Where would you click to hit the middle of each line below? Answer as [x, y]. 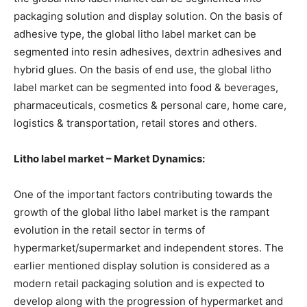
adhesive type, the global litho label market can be [135, 34]
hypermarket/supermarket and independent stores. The [149, 247]
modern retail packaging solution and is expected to [139, 283]
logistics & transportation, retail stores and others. [135, 123]
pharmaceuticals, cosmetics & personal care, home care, [150, 105]
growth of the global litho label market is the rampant [142, 212]
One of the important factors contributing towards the [143, 194]
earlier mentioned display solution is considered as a [142, 265]
